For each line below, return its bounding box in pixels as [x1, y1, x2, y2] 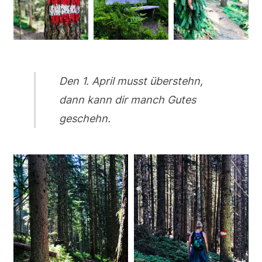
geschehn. [58, 112, 111, 125]
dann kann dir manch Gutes [58, 93, 196, 106]
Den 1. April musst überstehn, [58, 74, 203, 87]
